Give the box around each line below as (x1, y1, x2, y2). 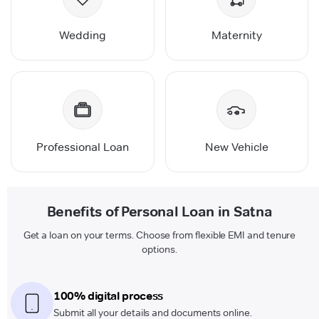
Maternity (211, 28, 262, 42)
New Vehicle (204, 140, 268, 154)
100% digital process (53, 288, 163, 303)
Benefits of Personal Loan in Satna (46, 202, 273, 220)
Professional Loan (36, 140, 129, 154)
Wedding (58, 28, 106, 42)
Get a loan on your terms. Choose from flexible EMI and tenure (23, 228, 296, 241)
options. (142, 242, 177, 256)
